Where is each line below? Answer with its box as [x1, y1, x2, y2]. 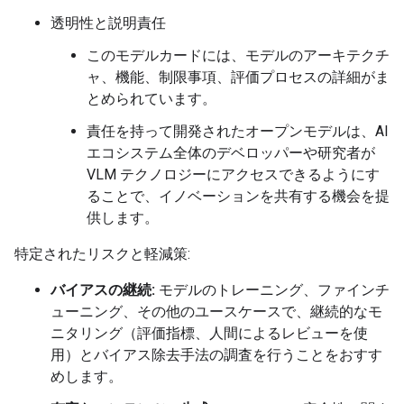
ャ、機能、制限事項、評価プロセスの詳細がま [87, 69, 390, 86]
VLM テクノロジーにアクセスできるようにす [87, 166, 380, 183]
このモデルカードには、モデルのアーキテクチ [87, 47, 390, 64]
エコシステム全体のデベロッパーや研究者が [87, 144, 375, 161]
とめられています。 [87, 90, 216, 107]
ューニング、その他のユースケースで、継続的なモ [50, 303, 382, 320]
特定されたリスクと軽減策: [14, 245, 190, 262]
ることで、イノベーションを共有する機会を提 [87, 188, 390, 205]
